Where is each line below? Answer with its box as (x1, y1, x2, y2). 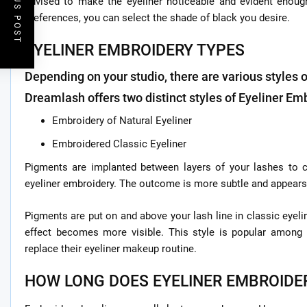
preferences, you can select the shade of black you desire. (25, 11, 290, 24)
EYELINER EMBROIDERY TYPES (25, 41, 245, 60)
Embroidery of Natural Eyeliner (52, 114, 192, 127)
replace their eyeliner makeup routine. (25, 242, 197, 255)
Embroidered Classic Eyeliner (52, 138, 186, 151)
